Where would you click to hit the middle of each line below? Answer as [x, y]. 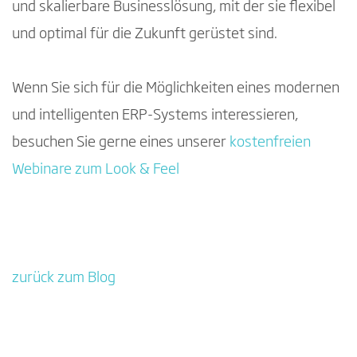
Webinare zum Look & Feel [96, 169]
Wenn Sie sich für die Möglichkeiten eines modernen [176, 88]
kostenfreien [270, 142]
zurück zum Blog [64, 278]
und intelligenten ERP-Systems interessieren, [155, 115]
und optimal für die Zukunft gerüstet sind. [145, 34]
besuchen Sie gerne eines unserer [121, 142]
